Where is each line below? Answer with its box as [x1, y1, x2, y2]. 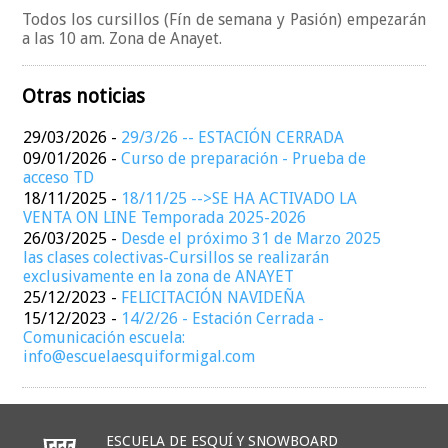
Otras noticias [22, 84, 146, 108]
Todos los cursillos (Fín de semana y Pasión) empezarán [22, 9, 426, 29]
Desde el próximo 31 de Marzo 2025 [121, 229, 382, 249]
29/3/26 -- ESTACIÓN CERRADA [121, 128, 345, 148]
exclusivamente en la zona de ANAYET [23, 267, 295, 287]
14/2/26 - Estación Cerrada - [121, 309, 325, 329]
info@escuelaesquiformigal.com [23, 347, 256, 367]
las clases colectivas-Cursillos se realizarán [23, 248, 330, 268]
